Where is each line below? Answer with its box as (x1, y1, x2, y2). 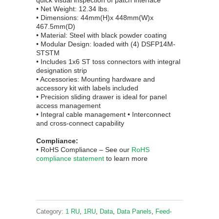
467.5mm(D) (36, 22, 75, 31)
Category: (36, 208, 64, 216)
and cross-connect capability (36, 119, 124, 128)
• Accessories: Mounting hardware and (36, 75, 155, 84)
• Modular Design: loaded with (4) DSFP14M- (36, 40, 175, 48)
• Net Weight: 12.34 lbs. (36, 5, 109, 13)
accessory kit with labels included (36, 84, 138, 92)
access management (36, 102, 101, 110)
